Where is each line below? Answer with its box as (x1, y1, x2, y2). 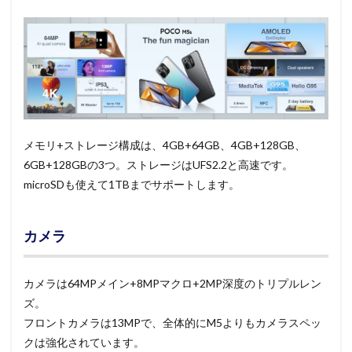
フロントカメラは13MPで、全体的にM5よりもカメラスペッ (24, 315, 321, 329)
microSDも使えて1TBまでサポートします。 (24, 177, 240, 191)
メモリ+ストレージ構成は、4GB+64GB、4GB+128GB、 (24, 137, 306, 152)
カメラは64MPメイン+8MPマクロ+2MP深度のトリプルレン (24, 276, 321, 290)
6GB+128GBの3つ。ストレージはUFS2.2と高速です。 (24, 157, 293, 171)
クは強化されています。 (24, 335, 145, 349)
